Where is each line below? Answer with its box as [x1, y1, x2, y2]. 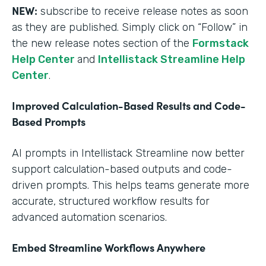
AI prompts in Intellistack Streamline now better [12, 146, 245, 160]
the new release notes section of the [12, 36, 192, 50]
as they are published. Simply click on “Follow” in [12, 20, 248, 34]
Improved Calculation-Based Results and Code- [12, 97, 246, 113]
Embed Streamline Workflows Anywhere [12, 239, 205, 255]
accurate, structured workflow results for [12, 194, 210, 208]
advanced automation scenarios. [12, 210, 167, 224]
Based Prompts [12, 113, 85, 129]
